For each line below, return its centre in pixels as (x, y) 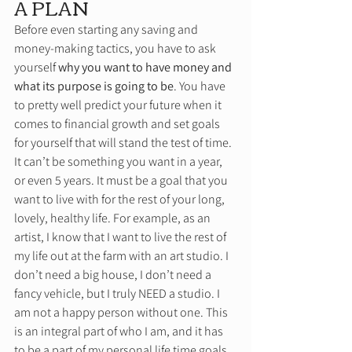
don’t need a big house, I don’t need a (114, 275)
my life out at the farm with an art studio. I (123, 256)
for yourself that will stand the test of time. (124, 143)
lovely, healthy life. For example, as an (114, 218)
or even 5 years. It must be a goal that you (122, 181)
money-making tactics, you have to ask (116, 49)
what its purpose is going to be (94, 86)
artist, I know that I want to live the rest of (121, 237)
